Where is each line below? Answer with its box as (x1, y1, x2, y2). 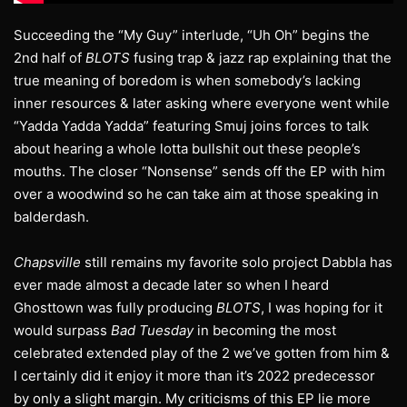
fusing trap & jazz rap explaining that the (130, 49, 392, 67)
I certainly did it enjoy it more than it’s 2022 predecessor (14, 367, 375, 385)
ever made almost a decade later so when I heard (14, 276, 329, 294)
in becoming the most (194, 322, 336, 340)
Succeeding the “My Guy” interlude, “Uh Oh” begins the (14, 26, 370, 45)
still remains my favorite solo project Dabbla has (81, 253, 392, 272)
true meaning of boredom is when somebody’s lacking (14, 72, 361, 90)
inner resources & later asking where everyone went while (14, 94, 390, 113)
